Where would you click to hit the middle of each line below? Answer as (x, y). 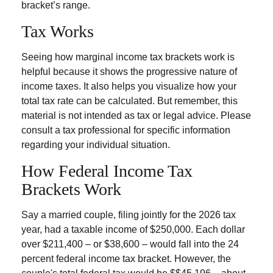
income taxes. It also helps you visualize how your (129, 86)
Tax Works (58, 31)
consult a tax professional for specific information (126, 130)
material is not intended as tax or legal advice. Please (136, 115)
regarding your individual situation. (96, 144)
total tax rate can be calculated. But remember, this (129, 101)
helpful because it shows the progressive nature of (129, 71)
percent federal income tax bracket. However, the (126, 258)
